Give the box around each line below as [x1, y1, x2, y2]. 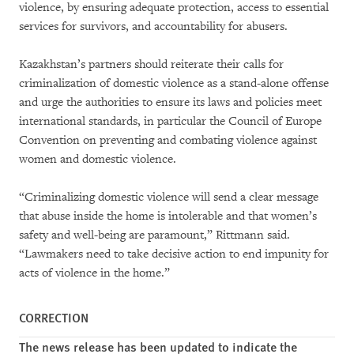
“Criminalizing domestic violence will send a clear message [19, 189, 318, 205]
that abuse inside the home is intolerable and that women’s [19, 208, 317, 224]
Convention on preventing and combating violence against [19, 132, 317, 148]
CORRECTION [19, 307, 88, 326]
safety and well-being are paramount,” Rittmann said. [19, 227, 290, 243]
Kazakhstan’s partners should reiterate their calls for [19, 56, 284, 72]
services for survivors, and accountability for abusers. [19, 18, 288, 34]
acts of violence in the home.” [19, 265, 170, 281]
